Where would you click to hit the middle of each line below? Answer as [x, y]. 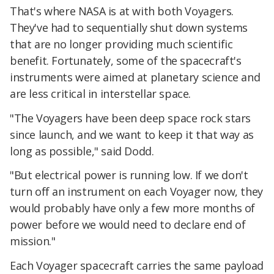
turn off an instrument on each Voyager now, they [136, 192]
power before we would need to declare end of [128, 225]
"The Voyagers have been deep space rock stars [131, 118]
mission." [33, 241]
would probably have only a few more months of [133, 208]
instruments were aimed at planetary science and [135, 77]
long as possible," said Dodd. [82, 151]
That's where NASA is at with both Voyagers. [122, 11]
